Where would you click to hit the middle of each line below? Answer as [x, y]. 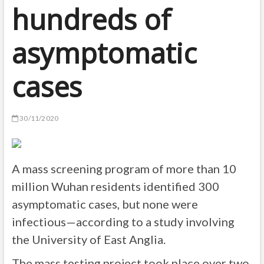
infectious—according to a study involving [123, 222]
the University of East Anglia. [88, 239]
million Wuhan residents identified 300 [115, 186]
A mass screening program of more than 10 [124, 169]
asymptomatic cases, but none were [105, 204]
